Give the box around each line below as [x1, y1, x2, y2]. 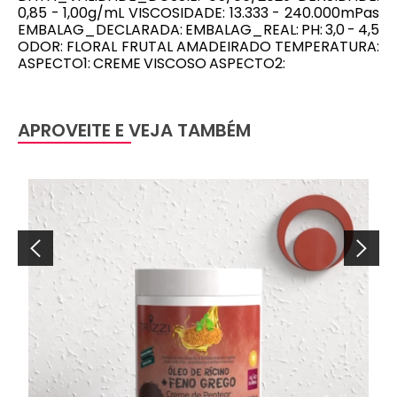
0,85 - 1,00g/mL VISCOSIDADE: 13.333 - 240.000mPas [18, 3, 379, 23]
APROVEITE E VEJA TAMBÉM [18, 118, 251, 143]
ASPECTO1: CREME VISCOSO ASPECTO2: [18, 53, 285, 74]
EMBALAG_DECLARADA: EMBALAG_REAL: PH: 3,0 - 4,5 [18, 19, 379, 40]
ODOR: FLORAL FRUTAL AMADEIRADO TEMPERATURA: [18, 36, 379, 57]
